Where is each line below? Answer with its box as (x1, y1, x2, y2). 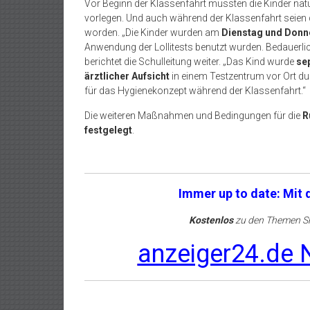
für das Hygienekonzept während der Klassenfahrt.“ (84, 85, 306, 97)
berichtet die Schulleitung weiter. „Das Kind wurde (84, 56, 296, 68)
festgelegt (84, 125, 132, 136)
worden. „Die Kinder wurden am (84, 27, 221, 39)
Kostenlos (188, 215, 233, 226)
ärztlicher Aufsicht (84, 71, 170, 82)
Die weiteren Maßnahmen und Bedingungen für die (84, 110, 302, 122)
